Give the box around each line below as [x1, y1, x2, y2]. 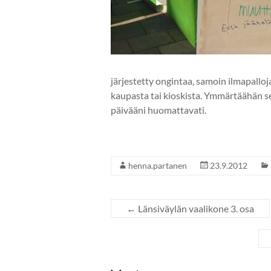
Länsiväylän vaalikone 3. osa [136, 202, 254, 214]
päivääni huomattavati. [111, 103, 206, 116]
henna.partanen [128, 160, 187, 171]
